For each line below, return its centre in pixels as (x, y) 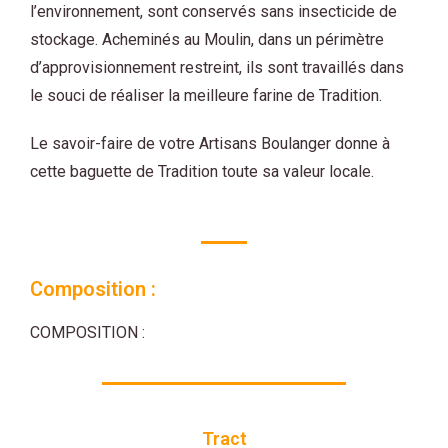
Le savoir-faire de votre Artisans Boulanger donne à (210, 143)
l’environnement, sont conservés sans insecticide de (213, 11)
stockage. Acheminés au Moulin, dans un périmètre (207, 39)
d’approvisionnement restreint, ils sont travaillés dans (217, 67)
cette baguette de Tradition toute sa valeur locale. (202, 171)
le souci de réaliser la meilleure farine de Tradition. (206, 95)
